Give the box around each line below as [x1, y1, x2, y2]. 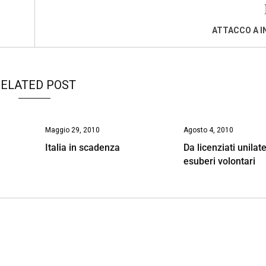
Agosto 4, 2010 [183, 125, 234, 134]
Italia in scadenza [45, 141, 120, 153]
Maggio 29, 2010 [45, 125, 100, 134]
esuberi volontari [183, 155, 256, 167]
